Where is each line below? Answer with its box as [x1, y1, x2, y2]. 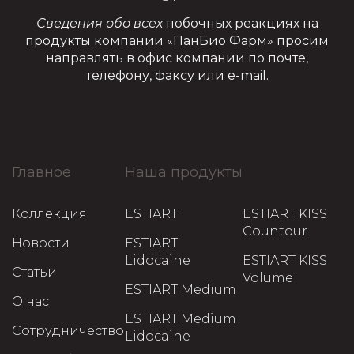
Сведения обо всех [36, 15, 163, 31]
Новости [12, 235, 70, 250]
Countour [242, 223, 307, 239]
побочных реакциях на [162, 15, 318, 31]
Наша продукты [125, 163, 243, 181]
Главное [12, 163, 71, 181]
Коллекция [12, 205, 87, 221]
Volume [242, 269, 293, 285]
